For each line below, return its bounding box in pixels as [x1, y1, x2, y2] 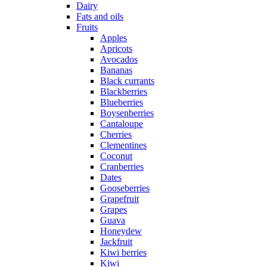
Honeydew [100, 226, 142, 237]
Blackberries [100, 86, 147, 97]
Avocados [100, 54, 138, 65]
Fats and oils [76, 11, 123, 22]
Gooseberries [100, 183, 150, 194]
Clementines [100, 140, 147, 151]
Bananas [100, 65, 132, 76]
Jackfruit [100, 237, 132, 247]
